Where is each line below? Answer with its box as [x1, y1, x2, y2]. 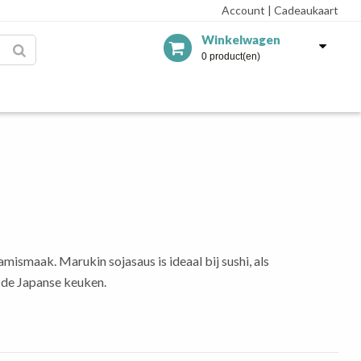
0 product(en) [201, 51, 260, 63]
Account [221, 3, 265, 17]
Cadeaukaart [271, 3, 338, 17]
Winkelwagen [201, 32, 280, 48]
